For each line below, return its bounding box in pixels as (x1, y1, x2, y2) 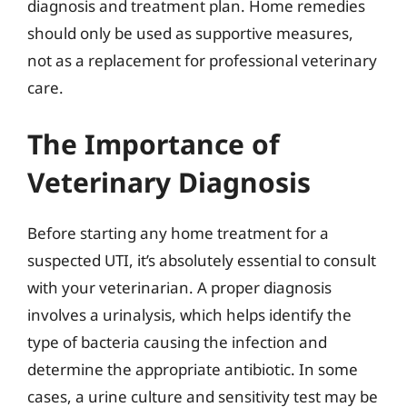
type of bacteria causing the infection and (27, 331, 327, 352)
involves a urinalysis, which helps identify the (27, 303, 352, 325)
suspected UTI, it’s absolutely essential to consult (27, 249, 376, 271)
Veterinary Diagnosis (27, 163, 311, 201)
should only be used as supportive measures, (27, 23, 353, 44)
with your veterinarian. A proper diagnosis (27, 276, 332, 298)
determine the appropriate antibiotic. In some (27, 358, 358, 380)
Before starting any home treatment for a (27, 222, 329, 243)
